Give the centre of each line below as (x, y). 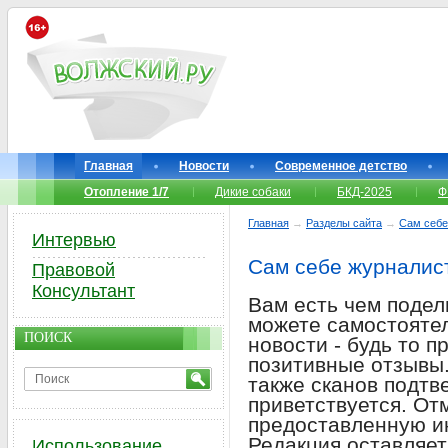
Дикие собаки (253, 192)
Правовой (73, 270)
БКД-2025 (364, 192)
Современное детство (341, 166)
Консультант (83, 291)
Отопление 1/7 (126, 192)
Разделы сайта (344, 223)
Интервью (74, 240)
